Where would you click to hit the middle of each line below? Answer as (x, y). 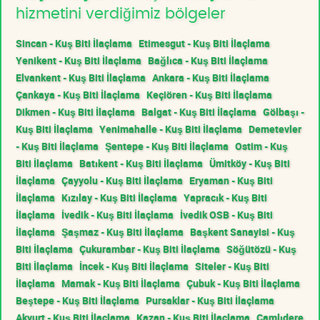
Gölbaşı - (284, 111)
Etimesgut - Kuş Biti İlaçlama (204, 43)
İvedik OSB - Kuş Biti (226, 214)
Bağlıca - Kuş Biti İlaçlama (208, 60)
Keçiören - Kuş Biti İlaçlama (209, 94)
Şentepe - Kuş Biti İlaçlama (167, 146)
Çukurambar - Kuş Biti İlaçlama (150, 249)
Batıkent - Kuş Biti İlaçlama (141, 163)
